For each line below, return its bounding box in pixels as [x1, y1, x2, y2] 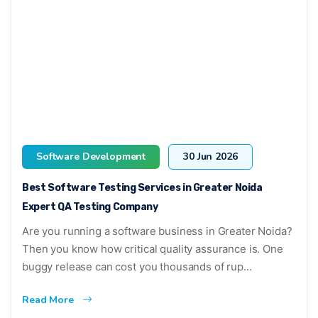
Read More [22, 292, 77, 307]
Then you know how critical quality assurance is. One [22, 241, 283, 256]
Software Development [36, 149, 146, 163]
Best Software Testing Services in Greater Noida [22, 181, 263, 194]
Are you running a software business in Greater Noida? [22, 224, 292, 238]
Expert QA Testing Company [22, 200, 158, 213]
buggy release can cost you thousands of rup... [22, 259, 252, 273]
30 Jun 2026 [183, 149, 238, 163]
